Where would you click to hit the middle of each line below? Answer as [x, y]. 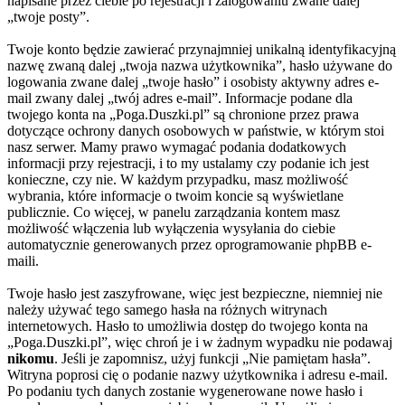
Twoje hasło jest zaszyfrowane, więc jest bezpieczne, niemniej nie [195, 293]
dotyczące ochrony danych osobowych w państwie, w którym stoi [196, 130]
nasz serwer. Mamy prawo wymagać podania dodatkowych [177, 146]
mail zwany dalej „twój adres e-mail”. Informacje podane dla [180, 98]
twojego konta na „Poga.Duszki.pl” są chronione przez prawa [183, 114]
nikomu [31, 358]
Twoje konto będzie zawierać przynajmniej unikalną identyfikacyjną [202, 49]
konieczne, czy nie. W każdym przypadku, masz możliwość [178, 179]
